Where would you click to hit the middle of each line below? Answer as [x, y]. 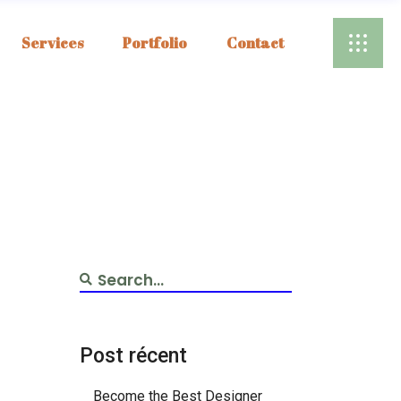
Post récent [133, 356]
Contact [255, 43]
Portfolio [155, 43]
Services [52, 43]
